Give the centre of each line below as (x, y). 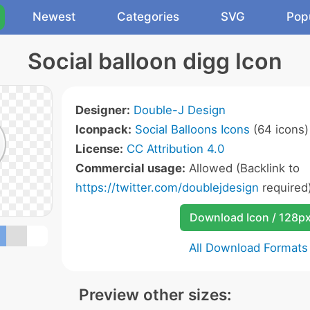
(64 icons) (279, 129)
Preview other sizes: (155, 294)
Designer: (103, 110)
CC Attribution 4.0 (175, 149)
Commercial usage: (130, 168)
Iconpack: (103, 129)
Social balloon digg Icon (155, 61)
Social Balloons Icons (192, 129)
